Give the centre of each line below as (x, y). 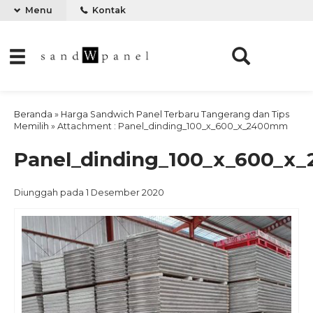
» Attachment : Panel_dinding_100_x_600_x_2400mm (168, 126)
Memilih (31, 126)
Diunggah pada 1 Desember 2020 (89, 192)
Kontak (108, 10)
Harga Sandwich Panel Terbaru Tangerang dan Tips (175, 114)
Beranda (33, 114)
